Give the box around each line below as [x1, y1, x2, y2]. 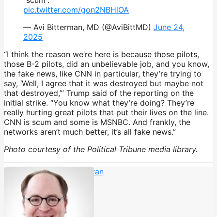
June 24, [154, 22, 185, 32]
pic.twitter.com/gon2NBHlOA [23, 4, 129, 15]
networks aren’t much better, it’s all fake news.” [4, 126, 176, 137]
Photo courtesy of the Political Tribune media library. [4, 144, 200, 154]
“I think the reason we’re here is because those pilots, [4, 49, 199, 59]
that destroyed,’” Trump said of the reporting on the [4, 88, 194, 98]
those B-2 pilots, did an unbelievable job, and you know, [4, 59, 209, 69]
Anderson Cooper [4, 166, 68, 176]
